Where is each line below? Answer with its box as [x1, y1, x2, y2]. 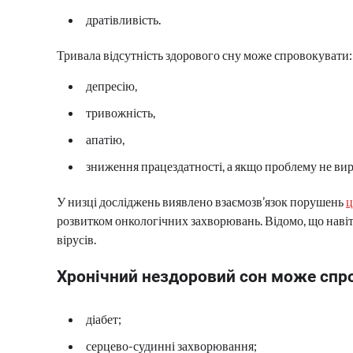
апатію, [86, 131, 124, 147]
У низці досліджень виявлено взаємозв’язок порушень [57, 193, 346, 209]
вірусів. [57, 231, 96, 247]
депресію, [86, 77, 137, 93]
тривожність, [86, 104, 155, 120]
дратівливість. [86, 11, 161, 27]
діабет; [86, 311, 121, 327]
